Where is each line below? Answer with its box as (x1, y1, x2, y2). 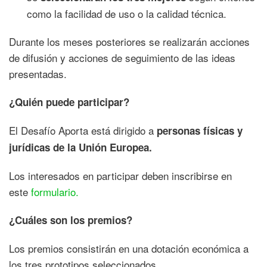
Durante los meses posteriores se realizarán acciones (9, 33, 250, 49)
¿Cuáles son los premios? (9, 212, 132, 227)
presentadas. (9, 66, 67, 81)
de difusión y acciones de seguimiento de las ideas (9, 49, 235, 65)
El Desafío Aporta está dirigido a (9, 122, 157, 138)
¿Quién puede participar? (9, 94, 129, 109)
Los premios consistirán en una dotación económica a (9, 240, 249, 256)
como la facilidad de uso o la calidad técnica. (27, 5, 226, 21)
